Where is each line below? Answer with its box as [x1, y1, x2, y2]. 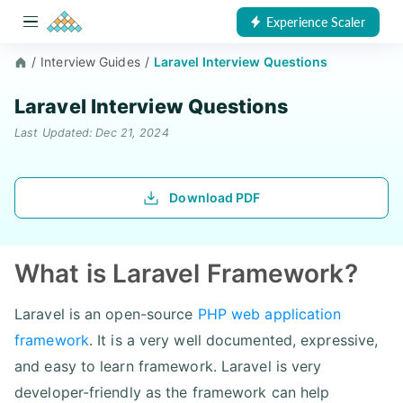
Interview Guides [40, 54, 140, 69]
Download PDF [169, 190, 261, 206]
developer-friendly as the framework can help [14, 382, 330, 401]
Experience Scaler [266, 13, 365, 30]
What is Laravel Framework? [14, 257, 358, 289]
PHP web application [197, 304, 342, 323]
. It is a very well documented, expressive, [88, 330, 379, 349]
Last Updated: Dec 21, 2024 [14, 125, 169, 139]
